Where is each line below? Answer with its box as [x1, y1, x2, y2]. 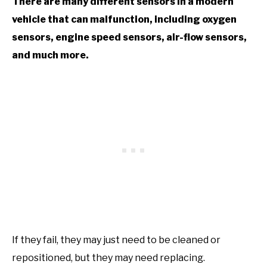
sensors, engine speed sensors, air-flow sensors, [12, 31, 247, 43]
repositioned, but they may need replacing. [12, 252, 205, 263]
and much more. [12, 49, 89, 61]
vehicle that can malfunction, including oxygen [12, 13, 237, 25]
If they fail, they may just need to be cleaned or [12, 234, 221, 246]
